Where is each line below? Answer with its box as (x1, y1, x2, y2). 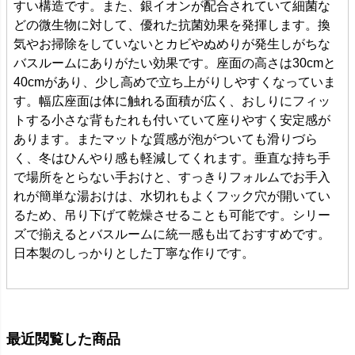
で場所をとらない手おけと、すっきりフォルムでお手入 (13, 170, 330, 184)
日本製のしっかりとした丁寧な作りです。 (13, 246, 254, 260)
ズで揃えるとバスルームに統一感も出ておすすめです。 (13, 227, 330, 241)
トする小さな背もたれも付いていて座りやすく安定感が (13, 113, 330, 127)
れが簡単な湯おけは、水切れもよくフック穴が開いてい (13, 189, 330, 203)
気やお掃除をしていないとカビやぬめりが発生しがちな (13, 36, 330, 51)
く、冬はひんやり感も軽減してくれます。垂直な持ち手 (13, 151, 330, 165)
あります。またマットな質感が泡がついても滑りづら (13, 132, 318, 146)
